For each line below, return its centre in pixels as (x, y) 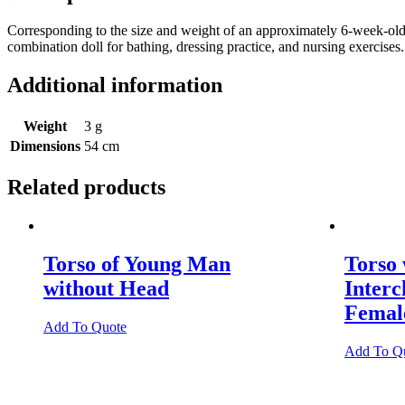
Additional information (115, 85)
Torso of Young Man (137, 264)
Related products (86, 188)
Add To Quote (85, 326)
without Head (106, 288)
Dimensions (45, 146)
